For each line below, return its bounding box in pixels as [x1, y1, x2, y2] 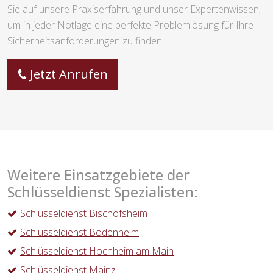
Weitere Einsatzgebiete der [7, 165, 190, 185]
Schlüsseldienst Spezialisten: [7, 182, 198, 202]
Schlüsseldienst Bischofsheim [20, 207, 147, 221]
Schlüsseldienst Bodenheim [20, 225, 139, 239]
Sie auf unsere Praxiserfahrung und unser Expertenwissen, [7, 2, 261, 16]
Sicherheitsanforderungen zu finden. [7, 34, 164, 48]
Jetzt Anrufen [30, 66, 108, 83]
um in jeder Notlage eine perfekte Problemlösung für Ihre [7, 18, 253, 32]
